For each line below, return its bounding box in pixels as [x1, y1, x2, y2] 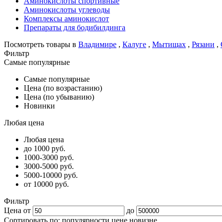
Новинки [24, 102, 55, 110]
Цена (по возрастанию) [24, 84, 102, 92]
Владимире [78, 40, 116, 49]
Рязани [192, 40, 215, 49]
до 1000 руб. [24, 144, 65, 153]
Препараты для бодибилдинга [24, 23, 125, 32]
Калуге [122, 40, 146, 49]
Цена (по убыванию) [24, 93, 94, 101]
